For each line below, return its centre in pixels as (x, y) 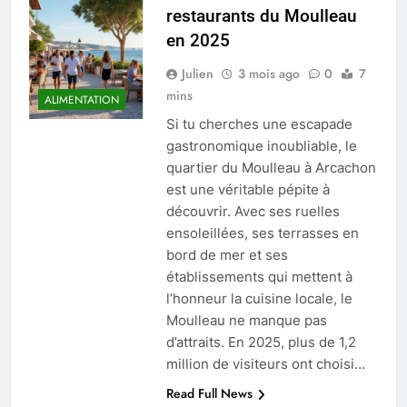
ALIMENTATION (82, 99)
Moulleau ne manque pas (246, 321)
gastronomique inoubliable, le (261, 146)
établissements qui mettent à (259, 277)
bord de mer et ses (227, 255)
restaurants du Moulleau (261, 16)
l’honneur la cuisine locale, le (259, 299)
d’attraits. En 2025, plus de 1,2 (261, 342)
